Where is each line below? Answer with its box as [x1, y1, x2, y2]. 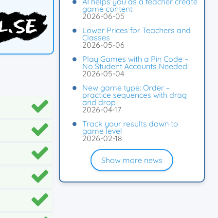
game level [82, 126, 122, 136]
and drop [82, 97, 116, 107]
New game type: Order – [82, 83, 170, 92]
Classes [82, 33, 110, 42]
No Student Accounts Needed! [82, 61, 189, 71]
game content [82, 4, 132, 14]
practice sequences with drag [82, 90, 187, 100]
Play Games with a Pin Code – [82, 54, 188, 64]
